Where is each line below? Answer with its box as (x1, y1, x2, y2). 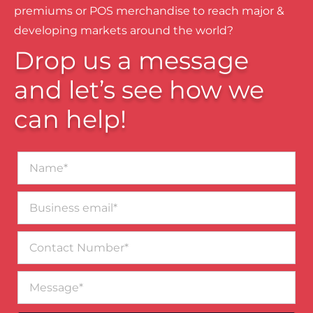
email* (17, 205, 48, 218)
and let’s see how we (14, 74, 264, 105)
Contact (17, 231, 56, 244)
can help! (14, 103, 126, 134)
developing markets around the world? (14, 23, 233, 37)
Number (17, 245, 57, 258)
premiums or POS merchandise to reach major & (14, 3, 284, 17)
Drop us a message (14, 45, 249, 75)
